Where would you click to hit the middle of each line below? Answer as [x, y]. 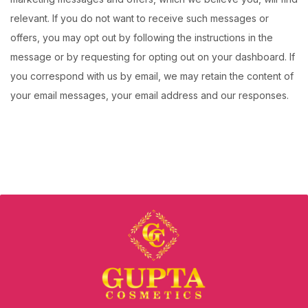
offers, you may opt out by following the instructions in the [142, 37]
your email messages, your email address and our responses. [150, 95]
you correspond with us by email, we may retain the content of [152, 76]
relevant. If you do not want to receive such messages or [140, 18]
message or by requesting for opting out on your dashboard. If [153, 57]
